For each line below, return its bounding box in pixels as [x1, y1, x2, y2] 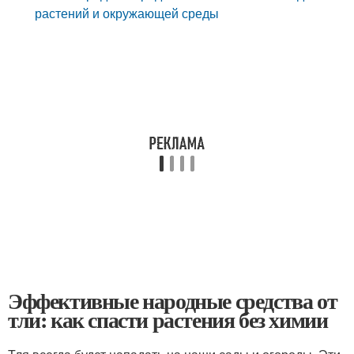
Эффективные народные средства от [8, 284, 337, 317]
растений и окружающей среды [35, 4, 220, 22]
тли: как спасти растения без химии [8, 303, 328, 336]
